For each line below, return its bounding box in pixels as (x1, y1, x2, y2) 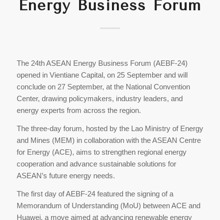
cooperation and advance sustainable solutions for (16, 160, 176, 168)
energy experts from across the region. (16, 106, 143, 115)
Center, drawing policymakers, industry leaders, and (16, 94, 183, 103)
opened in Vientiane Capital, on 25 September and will (16, 71, 188, 80)
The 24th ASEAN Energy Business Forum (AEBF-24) (16, 59, 188, 68)
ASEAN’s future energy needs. (16, 171, 115, 180)
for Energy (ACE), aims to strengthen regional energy (16, 148, 187, 157)
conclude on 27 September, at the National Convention (16, 82, 190, 91)
